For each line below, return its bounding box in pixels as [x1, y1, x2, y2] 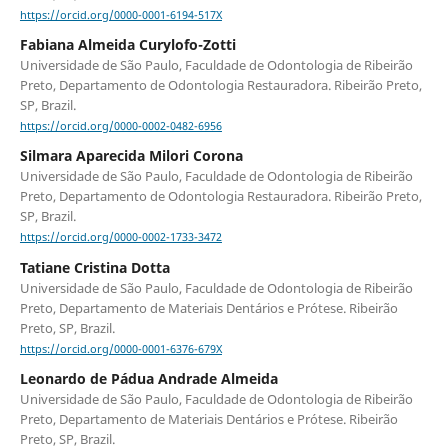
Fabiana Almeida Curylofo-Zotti [19, 35, 236, 55]
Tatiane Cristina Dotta [19, 257, 170, 277]
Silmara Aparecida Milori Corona [19, 146, 243, 166]
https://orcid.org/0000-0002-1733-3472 [19, 230, 222, 245]
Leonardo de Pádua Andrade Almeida [19, 368, 278, 388]
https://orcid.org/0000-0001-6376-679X [19, 341, 222, 356]
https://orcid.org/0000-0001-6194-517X [19, 8, 222, 23]
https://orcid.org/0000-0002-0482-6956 [19, 119, 222, 134]
